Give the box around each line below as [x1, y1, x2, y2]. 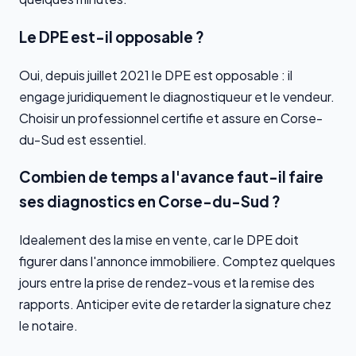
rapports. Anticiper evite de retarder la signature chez [19, 296, 331, 313]
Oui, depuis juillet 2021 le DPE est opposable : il [19, 66, 292, 83]
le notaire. [19, 317, 78, 335]
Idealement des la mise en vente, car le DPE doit [19, 231, 299, 249]
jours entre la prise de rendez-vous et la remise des [19, 274, 315, 292]
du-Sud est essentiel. [19, 130, 147, 148]
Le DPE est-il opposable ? [19, 27, 204, 46]
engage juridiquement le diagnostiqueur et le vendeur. [19, 87, 335, 105]
